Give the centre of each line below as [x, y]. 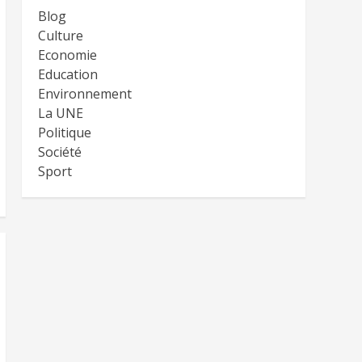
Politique [64, 133]
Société [59, 152]
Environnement [84, 94]
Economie [67, 55]
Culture [60, 36]
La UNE [60, 113]
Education [67, 74]
